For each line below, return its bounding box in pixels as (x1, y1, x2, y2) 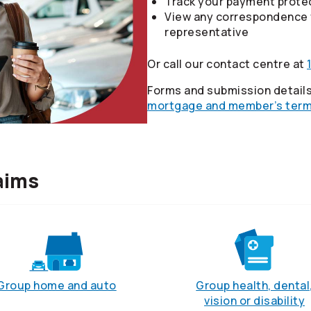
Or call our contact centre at (147, 56, 307, 72)
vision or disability (204, 293, 305, 309)
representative (165, 24, 249, 40)
